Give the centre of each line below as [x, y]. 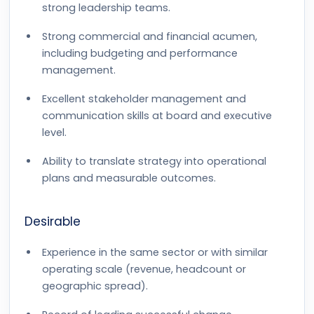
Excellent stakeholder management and [144, 99]
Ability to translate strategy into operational [154, 161]
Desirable [53, 221]
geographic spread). [95, 286]
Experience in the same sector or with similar [155, 252]
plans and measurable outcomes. [129, 178]
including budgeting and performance [140, 53]
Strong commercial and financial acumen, [150, 36]
